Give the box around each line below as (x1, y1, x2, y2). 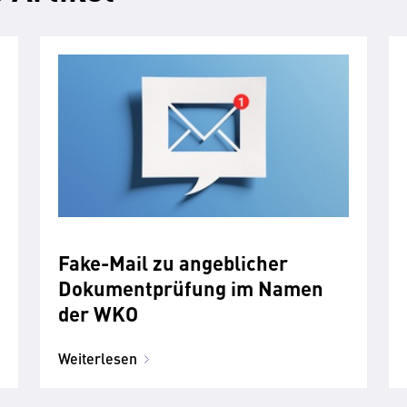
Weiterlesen (58, 348, 137, 370)
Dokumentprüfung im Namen (58, 273, 323, 303)
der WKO (58, 299, 138, 328)
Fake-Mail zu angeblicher (58, 248, 288, 277)
